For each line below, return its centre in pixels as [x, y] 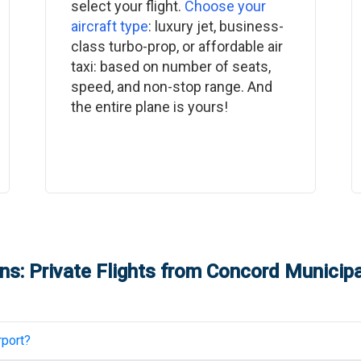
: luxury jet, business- [216, 26]
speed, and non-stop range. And [171, 87]
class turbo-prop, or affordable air [176, 46]
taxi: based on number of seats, [170, 66]
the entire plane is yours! [149, 107]
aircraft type [109, 26]
